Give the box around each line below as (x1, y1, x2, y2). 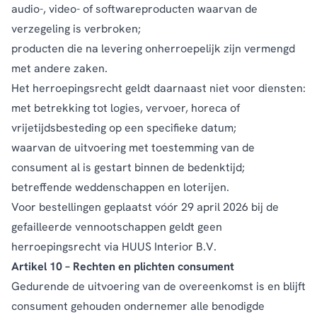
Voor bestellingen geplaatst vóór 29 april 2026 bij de (11, 199, 279, 214)
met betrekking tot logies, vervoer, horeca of (11, 100, 240, 115)
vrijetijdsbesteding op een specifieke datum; (11, 120, 236, 135)
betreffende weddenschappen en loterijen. (11, 179, 229, 195)
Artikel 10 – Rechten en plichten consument (11, 258, 234, 274)
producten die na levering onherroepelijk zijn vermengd (11, 40, 295, 56)
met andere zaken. (11, 60, 108, 76)
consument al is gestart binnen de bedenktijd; (11, 159, 245, 175)
